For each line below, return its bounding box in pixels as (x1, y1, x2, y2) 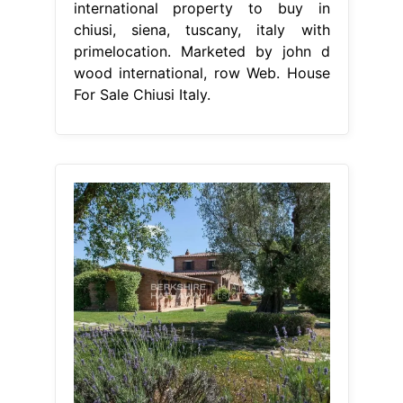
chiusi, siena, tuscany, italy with (73, 20, 330, 39)
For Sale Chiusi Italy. (73, 85, 210, 103)
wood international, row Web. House (73, 63, 330, 82)
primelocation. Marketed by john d (73, 41, 330, 60)
